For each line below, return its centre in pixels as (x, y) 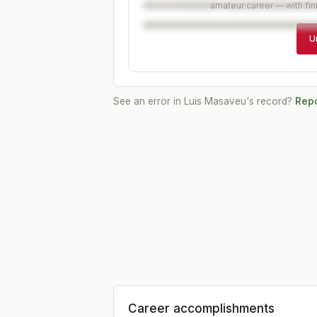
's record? (269, 101)
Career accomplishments (201, 309)
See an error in (149, 101)
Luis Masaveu (215, 101)
